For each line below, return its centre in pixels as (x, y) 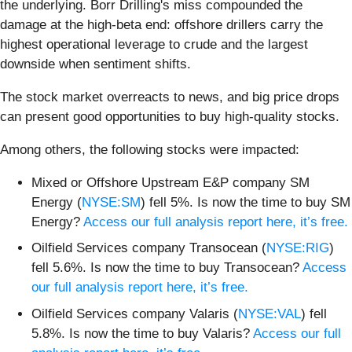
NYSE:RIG (298, 248)
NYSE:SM (111, 202)
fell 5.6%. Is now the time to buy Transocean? (167, 268)
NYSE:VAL (269, 313)
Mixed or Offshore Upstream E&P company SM (170, 182)
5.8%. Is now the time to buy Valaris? (142, 333)
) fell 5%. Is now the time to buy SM (246, 202)
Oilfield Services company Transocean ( (149, 248)
